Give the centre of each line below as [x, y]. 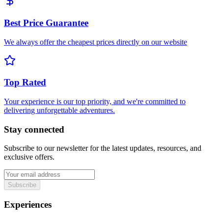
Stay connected [34, 129]
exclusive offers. [29, 157]
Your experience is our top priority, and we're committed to [95, 101]
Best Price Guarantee [46, 23]
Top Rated [25, 82]
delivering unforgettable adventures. [59, 110]
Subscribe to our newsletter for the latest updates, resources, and [103, 148]
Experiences [28, 205]
